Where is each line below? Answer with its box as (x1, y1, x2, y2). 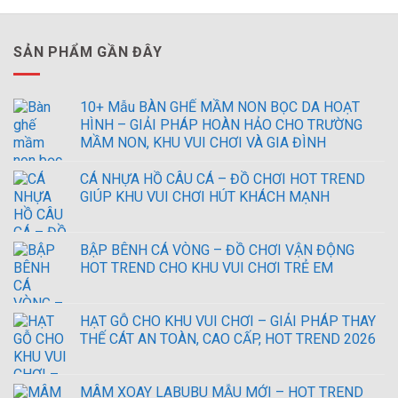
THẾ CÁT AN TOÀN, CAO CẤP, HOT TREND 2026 (80, 330, 376, 347)
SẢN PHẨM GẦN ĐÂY (13, 44, 163, 61)
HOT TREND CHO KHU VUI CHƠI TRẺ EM (80, 259, 333, 276)
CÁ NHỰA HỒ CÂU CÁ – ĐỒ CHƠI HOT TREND (80, 170, 365, 187)
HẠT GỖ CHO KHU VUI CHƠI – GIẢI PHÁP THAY (80, 312, 376, 330)
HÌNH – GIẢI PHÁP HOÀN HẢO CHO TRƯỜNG (80, 115, 362, 133)
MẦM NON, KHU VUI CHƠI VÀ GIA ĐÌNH (80, 133, 326, 151)
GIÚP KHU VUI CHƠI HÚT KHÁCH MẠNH (80, 187, 330, 205)
